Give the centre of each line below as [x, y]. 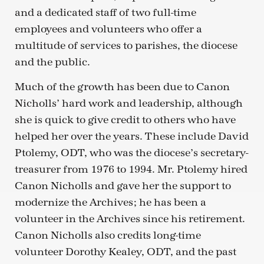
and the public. [52, 62]
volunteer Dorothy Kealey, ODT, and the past [126, 252]
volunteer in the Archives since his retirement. [130, 219]
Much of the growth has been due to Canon [122, 87]
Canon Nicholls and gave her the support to [123, 186]
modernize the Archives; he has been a [110, 203]
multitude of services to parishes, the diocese [126, 46]
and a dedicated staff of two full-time [105, 13]
